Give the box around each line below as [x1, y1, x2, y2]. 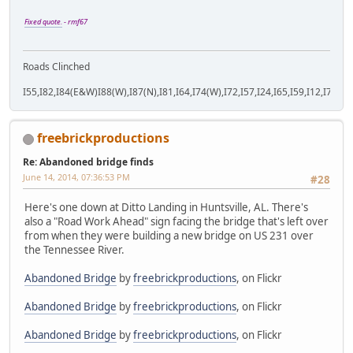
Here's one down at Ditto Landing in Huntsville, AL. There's [24, 199, 308, 214]
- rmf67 [62, 17, 87, 28]
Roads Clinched [23, 60, 90, 74]
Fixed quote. [24, 17, 62, 28]
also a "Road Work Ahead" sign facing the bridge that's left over [24, 214, 329, 229]
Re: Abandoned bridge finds [23, 155, 154, 169]
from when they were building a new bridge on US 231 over [24, 228, 314, 243]
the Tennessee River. [24, 242, 124, 257]
